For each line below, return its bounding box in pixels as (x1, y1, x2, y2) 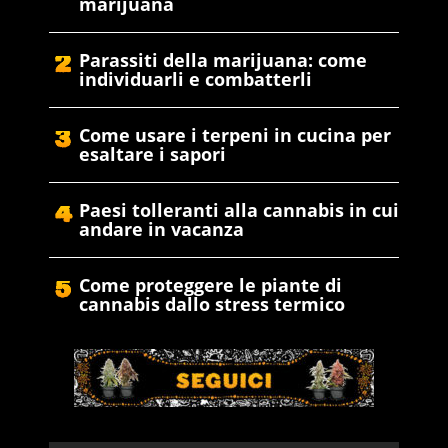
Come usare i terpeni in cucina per (79, 123, 391, 148)
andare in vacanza (79, 217, 244, 242)
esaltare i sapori (79, 142, 226, 167)
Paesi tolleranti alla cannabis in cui (79, 198, 399, 223)
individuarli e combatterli (79, 67, 312, 92)
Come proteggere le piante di (79, 273, 342, 298)
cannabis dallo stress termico (79, 292, 345, 317)
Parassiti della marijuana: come (79, 48, 367, 73)
